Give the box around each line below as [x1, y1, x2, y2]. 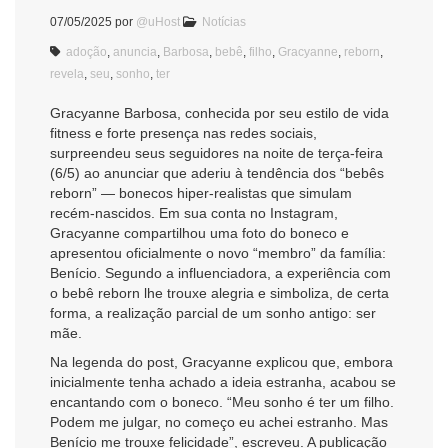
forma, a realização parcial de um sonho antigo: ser [50, 304, 376, 321]
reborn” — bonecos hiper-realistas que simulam [50, 184, 352, 201]
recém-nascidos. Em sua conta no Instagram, [50, 204, 338, 221]
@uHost [136, 14, 180, 29]
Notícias [202, 14, 246, 29]
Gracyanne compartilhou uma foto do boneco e [50, 224, 349, 241]
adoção [66, 44, 107, 59]
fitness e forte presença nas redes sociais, [50, 124, 317, 141]
